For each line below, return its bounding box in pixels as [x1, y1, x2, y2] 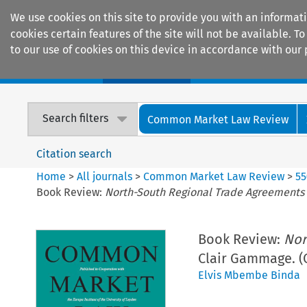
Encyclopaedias [212, 62, 293, 77]
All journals [77, 169, 136, 183]
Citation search [36, 147, 112, 160]
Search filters [42, 112, 109, 125]
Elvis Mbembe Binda [197, 268, 300, 282]
